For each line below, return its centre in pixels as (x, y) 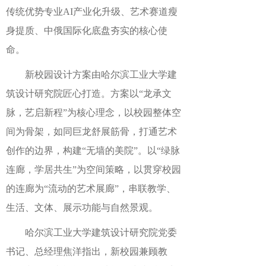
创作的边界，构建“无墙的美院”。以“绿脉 (93, 151)
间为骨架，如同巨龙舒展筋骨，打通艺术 (91, 132)
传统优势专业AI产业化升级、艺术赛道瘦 (92, 12)
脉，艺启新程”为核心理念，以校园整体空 (94, 113)
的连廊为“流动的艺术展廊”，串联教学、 (91, 189)
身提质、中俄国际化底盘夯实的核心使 (87, 31)
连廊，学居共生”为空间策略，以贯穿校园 (94, 170)
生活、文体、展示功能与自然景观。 (82, 208)
